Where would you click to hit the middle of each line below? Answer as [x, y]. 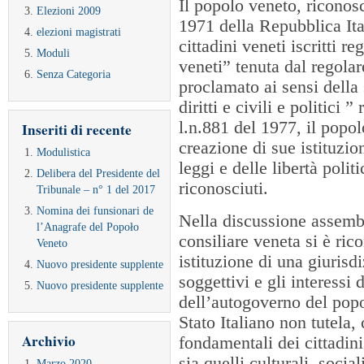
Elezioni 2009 [69, 11]
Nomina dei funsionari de [95, 210]
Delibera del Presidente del [99, 173]
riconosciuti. [223, 188]
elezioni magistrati [79, 32]
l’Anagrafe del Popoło [88, 227]
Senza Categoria [74, 74]
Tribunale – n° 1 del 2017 [96, 189]
